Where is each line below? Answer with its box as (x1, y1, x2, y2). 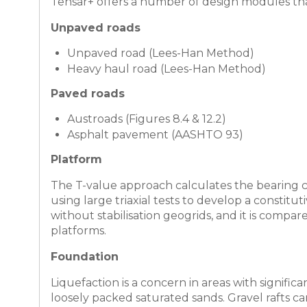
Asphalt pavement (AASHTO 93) (67, 128, 243, 141)
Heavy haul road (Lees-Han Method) (67, 62, 266, 75)
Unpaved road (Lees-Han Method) (67, 47, 254, 60)
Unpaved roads (51, 21, 140, 34)
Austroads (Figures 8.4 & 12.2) (67, 112, 226, 125)
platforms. (51, 224, 106, 237)
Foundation (51, 250, 119, 263)
